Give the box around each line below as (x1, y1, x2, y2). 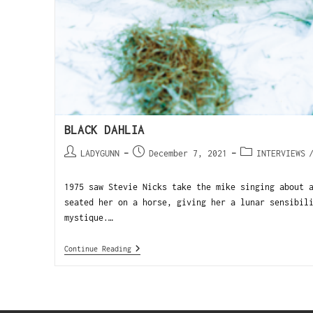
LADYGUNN (80, 147, 119, 159)
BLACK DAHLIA (64, 123, 145, 136)
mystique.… (64, 212, 113, 223)
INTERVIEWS (256, 147, 305, 159)
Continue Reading (64, 244, 131, 253)
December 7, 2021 (148, 147, 227, 159)
